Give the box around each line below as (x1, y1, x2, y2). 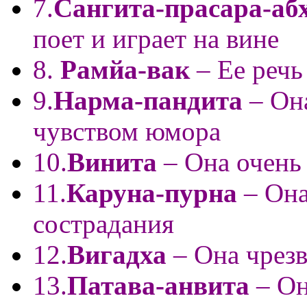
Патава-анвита (67, 270, 249, 300)
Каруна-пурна (66, 177, 237, 208)
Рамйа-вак (53, 54, 197, 84)
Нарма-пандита (53, 85, 243, 115)
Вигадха (67, 239, 167, 269)
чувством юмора (33, 116, 221, 146)
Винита (67, 147, 157, 177)
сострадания (33, 208, 174, 238)
